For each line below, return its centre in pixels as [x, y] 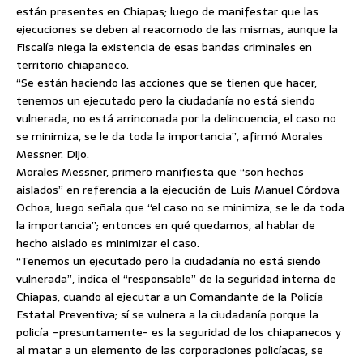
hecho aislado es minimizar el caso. [108, 243]
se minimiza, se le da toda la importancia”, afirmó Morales [170, 136]
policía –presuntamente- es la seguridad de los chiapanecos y [179, 332]
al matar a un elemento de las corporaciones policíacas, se [170, 350]
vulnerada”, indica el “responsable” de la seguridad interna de [176, 279]
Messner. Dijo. [53, 154]
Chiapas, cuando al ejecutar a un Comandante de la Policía [170, 297]
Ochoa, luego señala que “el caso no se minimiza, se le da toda [180, 207]
